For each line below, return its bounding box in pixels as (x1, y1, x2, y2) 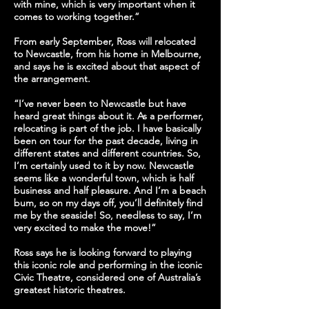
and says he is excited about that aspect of (14, 60, 199, 72)
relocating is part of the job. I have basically (14, 122, 201, 134)
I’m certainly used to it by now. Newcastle (14, 159, 194, 172)
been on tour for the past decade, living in (14, 134, 198, 147)
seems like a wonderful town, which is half (14, 172, 194, 184)
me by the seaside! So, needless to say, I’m (14, 209, 201, 221)
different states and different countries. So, (14, 147, 201, 159)
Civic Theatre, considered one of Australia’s (14, 271, 201, 283)
